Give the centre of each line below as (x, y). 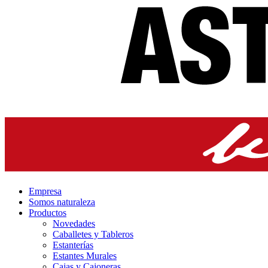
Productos (48, 213)
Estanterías (73, 245)
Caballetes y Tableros (93, 234)
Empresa (45, 191)
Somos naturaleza (62, 202)
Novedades (74, 224)
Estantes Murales (85, 256)
